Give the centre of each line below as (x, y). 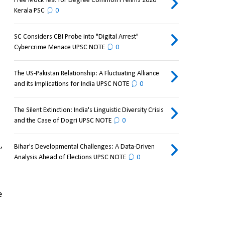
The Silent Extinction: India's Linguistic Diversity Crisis (89, 110)
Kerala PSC (29, 11)
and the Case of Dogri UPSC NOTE (63, 121)
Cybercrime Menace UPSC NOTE (59, 48)
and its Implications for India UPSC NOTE (71, 84)
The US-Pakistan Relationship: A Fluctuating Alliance (86, 74)
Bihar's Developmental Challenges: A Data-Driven (84, 147)
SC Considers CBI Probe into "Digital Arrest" (76, 37)
